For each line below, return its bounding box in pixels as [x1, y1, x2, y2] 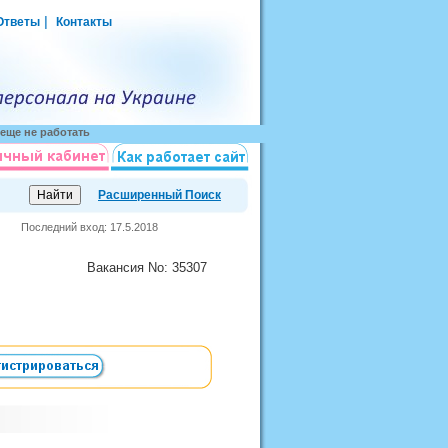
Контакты [56, 15, 112, 29]
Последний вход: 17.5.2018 [21, 221, 161, 233]
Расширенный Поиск [98, 188, 221, 202]
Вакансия [87, 260, 148, 275]
